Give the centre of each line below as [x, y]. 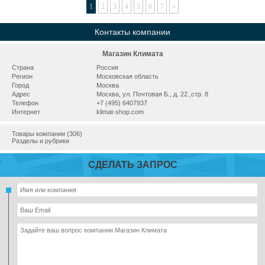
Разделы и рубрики [41, 141]
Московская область [127, 76]
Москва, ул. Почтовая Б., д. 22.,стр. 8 [152, 94]
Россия [107, 67]
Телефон [25, 103]
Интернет [26, 112]
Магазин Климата [132, 54]
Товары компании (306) [47, 134]
